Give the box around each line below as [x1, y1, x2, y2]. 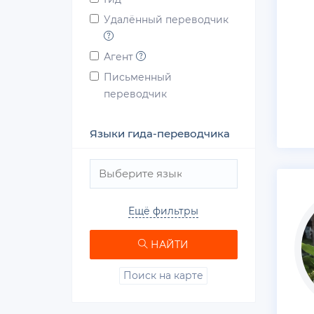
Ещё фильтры [128, 205, 199, 217]
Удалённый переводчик [104, 13, 228, 26]
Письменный [104, 71, 172, 83]
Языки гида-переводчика [90, 127, 230, 140]
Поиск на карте [123, 268, 204, 282]
